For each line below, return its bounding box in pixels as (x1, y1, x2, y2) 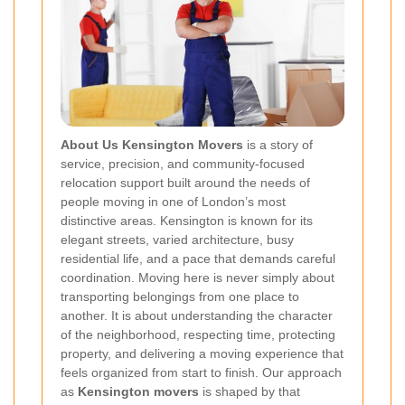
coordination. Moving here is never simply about (61, 270, 334, 286)
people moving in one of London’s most (61, 194, 286, 210)
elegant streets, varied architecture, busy (61, 232, 294, 248)
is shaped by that (199, 384, 300, 400)
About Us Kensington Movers (61, 137, 243, 153)
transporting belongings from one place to (61, 289, 299, 305)
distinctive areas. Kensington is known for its (61, 213, 313, 229)
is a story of (243, 137, 313, 153)
